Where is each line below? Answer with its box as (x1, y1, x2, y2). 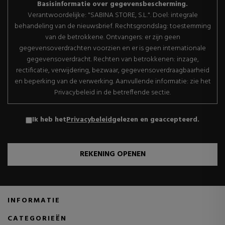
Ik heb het (32, 114, 66, 126)
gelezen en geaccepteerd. (112, 114, 199, 126)
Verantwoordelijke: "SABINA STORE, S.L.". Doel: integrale (27, 9, 198, 21)
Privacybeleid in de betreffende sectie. (54, 86, 171, 98)
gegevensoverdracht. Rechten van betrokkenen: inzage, (26, 53, 199, 65)
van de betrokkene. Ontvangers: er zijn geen (45, 31, 180, 43)
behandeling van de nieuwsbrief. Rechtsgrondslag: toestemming (14, 20, 211, 32)
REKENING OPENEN (79, 148, 146, 160)
